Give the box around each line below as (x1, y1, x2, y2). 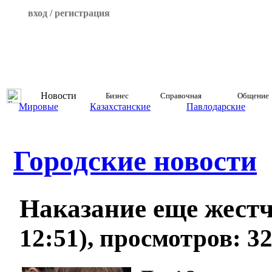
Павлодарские (186, 101, 245, 112)
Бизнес (105, 91, 129, 100)
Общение (237, 91, 269, 100)
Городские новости (13, 145, 257, 177)
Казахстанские (90, 101, 151, 112)
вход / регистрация (27, 8, 110, 18)
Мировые (18, 101, 58, 112)
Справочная (160, 91, 202, 100)
